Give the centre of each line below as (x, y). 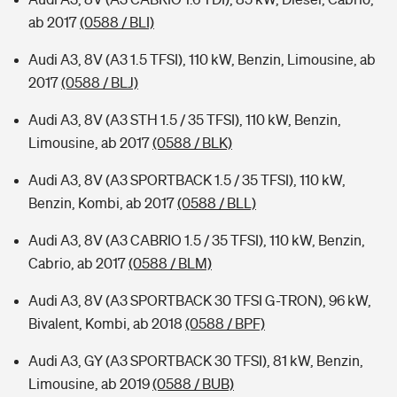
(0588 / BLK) (192, 143)
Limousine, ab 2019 (90, 384)
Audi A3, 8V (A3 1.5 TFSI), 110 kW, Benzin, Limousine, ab (202, 59)
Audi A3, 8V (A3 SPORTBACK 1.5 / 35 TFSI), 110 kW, (187, 180)
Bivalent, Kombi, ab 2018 (107, 323)
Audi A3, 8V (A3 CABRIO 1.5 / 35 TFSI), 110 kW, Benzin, (197, 240)
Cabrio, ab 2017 (78, 263)
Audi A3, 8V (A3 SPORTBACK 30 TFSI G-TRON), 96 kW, (200, 300)
